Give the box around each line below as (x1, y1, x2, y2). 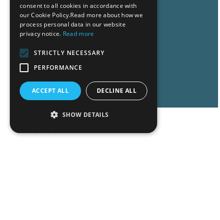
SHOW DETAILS (62, 110, 109, 119)
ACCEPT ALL (32, 86, 69, 95)
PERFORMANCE (34, 63, 82, 72)
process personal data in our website (20, 20, 126, 28)
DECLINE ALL (96, 86, 137, 95)
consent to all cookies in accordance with (20, 1, 137, 10)
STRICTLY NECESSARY (34, 49, 105, 57)
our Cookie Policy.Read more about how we (20, 11, 143, 19)
